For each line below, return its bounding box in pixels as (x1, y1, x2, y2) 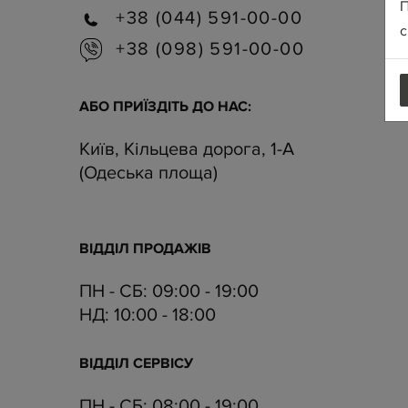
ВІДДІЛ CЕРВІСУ (79, 354, 193, 373)
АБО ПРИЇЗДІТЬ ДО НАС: (79, 97, 251, 117)
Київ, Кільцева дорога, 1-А (79, 138, 294, 161)
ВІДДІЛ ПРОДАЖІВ (79, 240, 211, 259)
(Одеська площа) (79, 162, 218, 185)
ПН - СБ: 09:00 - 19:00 (79, 280, 259, 303)
